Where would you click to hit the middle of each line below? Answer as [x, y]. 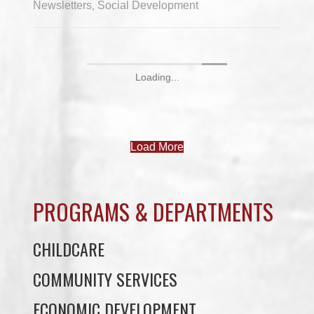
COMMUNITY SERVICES [105, 279]
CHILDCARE [69, 248]
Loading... [157, 77]
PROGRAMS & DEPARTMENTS [153, 211]
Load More [157, 146]
